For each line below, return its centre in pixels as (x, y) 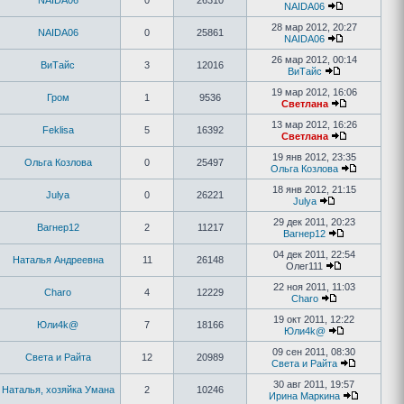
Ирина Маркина (304, 396)
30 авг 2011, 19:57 (314, 384)
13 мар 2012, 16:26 (314, 124)
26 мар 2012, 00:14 (314, 60)
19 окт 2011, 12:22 (314, 319)
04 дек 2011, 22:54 (314, 254)
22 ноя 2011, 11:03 (314, 287)
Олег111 (306, 266)
